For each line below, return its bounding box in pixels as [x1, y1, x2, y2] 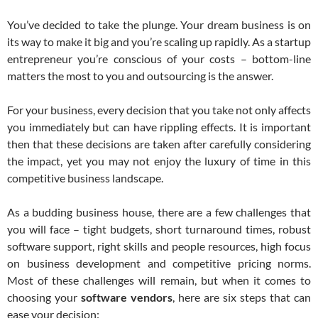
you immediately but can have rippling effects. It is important [7, 120, 311, 133]
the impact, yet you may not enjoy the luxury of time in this [7, 154, 311, 168]
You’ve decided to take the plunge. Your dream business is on [7, 18, 311, 31]
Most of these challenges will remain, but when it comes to [7, 273, 311, 287]
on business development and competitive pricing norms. [7, 256, 311, 270]
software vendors [81, 290, 172, 304]
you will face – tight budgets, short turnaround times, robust [7, 222, 311, 236]
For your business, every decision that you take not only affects [7, 103, 311, 116]
